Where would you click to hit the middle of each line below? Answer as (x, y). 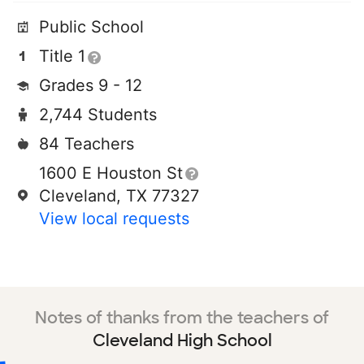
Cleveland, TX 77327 (119, 196)
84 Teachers (87, 144)
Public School (91, 27)
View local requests (114, 219)
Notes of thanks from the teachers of (182, 318)
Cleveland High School (182, 340)
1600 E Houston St (111, 173)
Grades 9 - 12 (91, 85)
